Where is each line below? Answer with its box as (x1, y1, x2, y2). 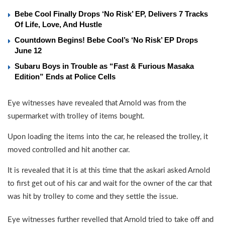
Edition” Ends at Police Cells (15, 72, 116, 81)
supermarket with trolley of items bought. (8, 112, 145, 120)
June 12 (15, 46, 42, 55)
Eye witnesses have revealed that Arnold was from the (8, 99, 186, 107)
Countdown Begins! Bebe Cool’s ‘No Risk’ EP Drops (15, 35, 198, 44)
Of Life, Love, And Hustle (15, 20, 102, 29)
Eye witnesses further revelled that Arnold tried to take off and (8, 215, 213, 223)
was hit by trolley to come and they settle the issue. (8, 192, 178, 200)
